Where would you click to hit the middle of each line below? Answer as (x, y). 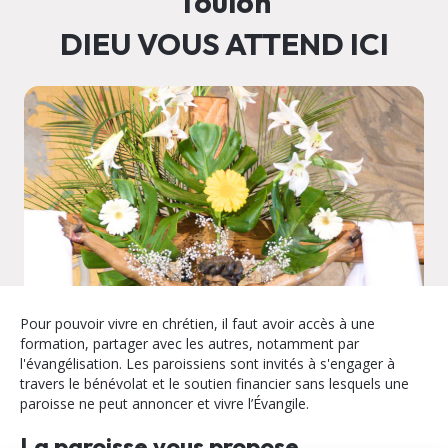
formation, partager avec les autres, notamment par (189, 344)
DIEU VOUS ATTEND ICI (224, 44)
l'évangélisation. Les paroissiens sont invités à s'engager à (207, 364)
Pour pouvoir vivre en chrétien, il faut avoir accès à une (197, 324)
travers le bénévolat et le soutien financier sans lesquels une (214, 384)
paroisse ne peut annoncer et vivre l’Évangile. (164, 404)
